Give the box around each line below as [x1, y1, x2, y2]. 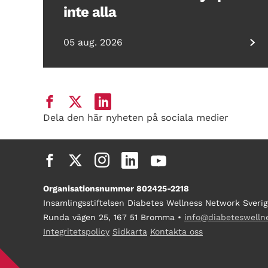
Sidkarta [112, 226, 147, 236]
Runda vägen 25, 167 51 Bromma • [43, 212, 184, 222]
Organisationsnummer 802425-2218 [43, 183, 189, 193]
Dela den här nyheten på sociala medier [43, 111, 229, 123]
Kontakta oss [150, 226, 203, 236]
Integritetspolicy [43, 226, 109, 236]
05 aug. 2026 [63, 36, 123, 48]
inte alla [63, 3, 116, 20]
